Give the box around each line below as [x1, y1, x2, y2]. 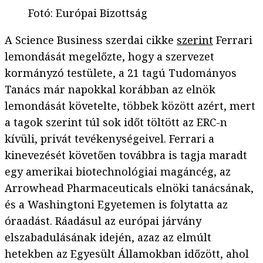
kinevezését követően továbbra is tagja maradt [5, 148, 247, 163]
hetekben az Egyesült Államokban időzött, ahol [5, 247, 249, 261]
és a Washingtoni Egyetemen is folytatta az [5, 197, 228, 212]
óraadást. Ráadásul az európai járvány [5, 214, 201, 228]
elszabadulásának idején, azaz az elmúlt [5, 230, 211, 245]
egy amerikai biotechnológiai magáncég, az [5, 164, 231, 179]
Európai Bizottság [56, 6, 147, 21]
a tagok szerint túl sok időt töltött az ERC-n [5, 115, 227, 130]
